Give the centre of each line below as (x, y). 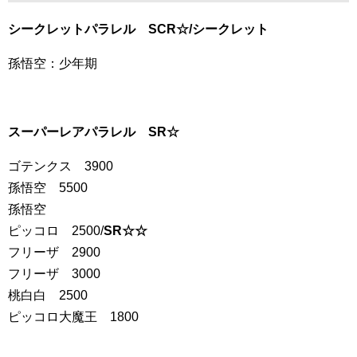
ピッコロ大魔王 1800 (73, 317)
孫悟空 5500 (48, 188)
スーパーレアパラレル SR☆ (94, 132)
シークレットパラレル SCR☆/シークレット (138, 29)
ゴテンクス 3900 (61, 166)
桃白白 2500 (48, 295)
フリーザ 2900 (54, 252)
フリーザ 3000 (54, 274)
